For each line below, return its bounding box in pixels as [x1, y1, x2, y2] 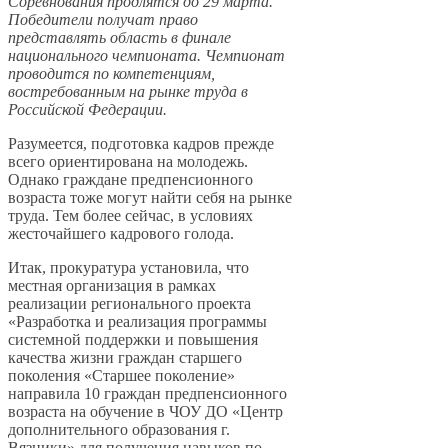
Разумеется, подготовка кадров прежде [8, 135, 274, 153]
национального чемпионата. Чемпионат [8, 47, 285, 65]
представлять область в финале [8, 29, 231, 47]
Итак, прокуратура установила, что [8, 259, 249, 277]
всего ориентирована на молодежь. [8, 153, 248, 171]
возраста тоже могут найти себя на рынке [8, 189, 292, 207]
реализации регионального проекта [8, 295, 251, 313]
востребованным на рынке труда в [8, 83, 248, 101]
